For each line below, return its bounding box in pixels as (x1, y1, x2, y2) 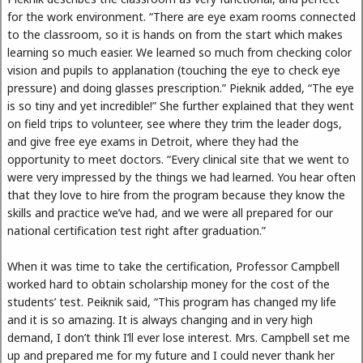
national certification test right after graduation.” (7, 222, 266, 238)
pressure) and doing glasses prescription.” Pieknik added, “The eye (7, 79, 354, 96)
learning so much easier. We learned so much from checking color (7, 44, 352, 60)
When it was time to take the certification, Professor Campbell (7, 258, 340, 275)
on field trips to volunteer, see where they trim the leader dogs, (7, 115, 342, 131)
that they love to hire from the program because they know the (7, 186, 345, 203)
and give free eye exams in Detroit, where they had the (7, 133, 299, 149)
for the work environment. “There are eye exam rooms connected (7, 8, 356, 24)
